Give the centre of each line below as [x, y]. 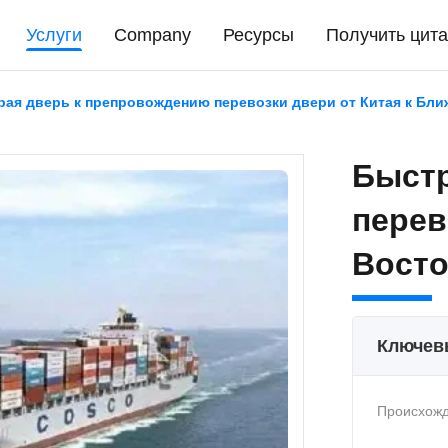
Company [153, 35]
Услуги [54, 35]
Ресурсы [259, 35]
